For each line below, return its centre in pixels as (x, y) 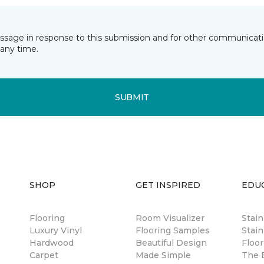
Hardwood (52, 243)
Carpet (44, 255)
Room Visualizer (170, 218)
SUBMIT (132, 97)
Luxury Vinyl (56, 230)
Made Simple (163, 255)
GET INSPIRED (168, 185)
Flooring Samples (173, 230)
